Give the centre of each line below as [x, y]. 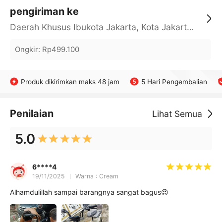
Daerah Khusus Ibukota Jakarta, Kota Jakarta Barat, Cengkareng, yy [190, 27]
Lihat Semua [177, 114]
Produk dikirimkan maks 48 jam [70, 82]
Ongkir [26, 49]
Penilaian [31, 114]
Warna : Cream [97, 176]
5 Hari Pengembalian [174, 82]
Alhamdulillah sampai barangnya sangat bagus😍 [89, 192]
